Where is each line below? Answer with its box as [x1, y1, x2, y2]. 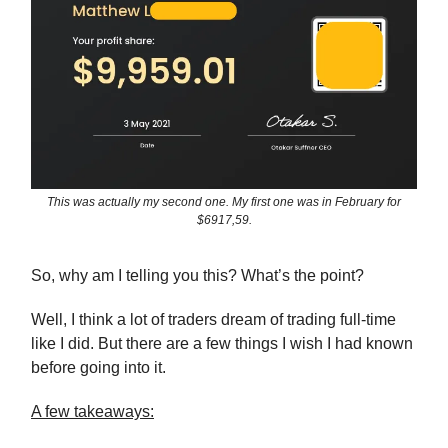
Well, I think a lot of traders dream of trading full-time [31, 311, 396, 329]
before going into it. [31, 359, 166, 377]
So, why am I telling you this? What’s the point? [31, 267, 364, 285]
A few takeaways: [31, 403, 154, 421]
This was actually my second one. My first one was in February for [47, 195, 401, 210]
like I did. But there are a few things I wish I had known [31, 335, 413, 353]
